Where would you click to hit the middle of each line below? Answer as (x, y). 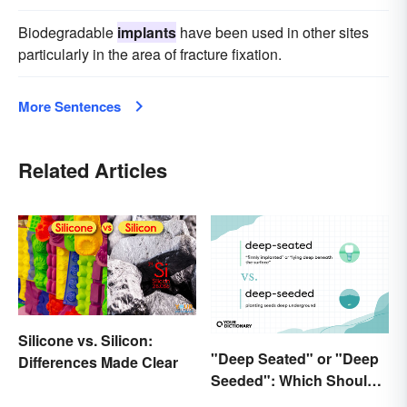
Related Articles (93, 169)
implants (147, 32)
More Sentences (69, 106)
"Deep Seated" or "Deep (295, 359)
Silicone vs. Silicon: (85, 340)
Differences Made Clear (98, 362)
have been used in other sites (273, 32)
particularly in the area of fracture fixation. (150, 54)
